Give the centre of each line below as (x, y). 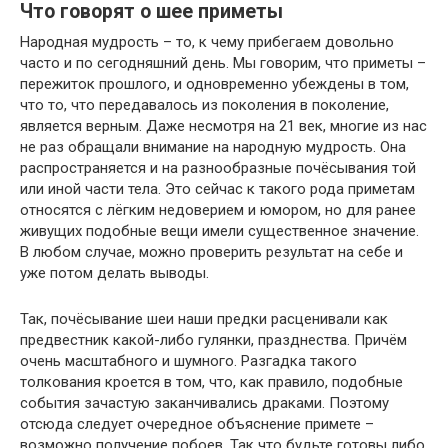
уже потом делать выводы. (114, 273)
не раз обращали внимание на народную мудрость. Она (213, 147)
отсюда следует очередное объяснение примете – (197, 424)
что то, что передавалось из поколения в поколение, (204, 105)
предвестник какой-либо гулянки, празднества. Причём (213, 340)
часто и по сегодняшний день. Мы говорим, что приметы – (223, 63)
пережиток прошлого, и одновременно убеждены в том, (214, 84)
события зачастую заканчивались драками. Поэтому (204, 403)
